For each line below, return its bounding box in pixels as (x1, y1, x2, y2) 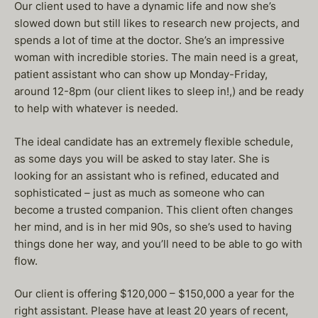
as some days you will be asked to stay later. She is (14, 151, 270, 165)
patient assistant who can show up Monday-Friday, (14, 67, 268, 81)
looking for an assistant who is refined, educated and (14, 168, 279, 182)
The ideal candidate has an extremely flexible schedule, (14, 134, 293, 148)
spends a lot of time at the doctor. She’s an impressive (14, 33, 285, 47)
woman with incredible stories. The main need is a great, (14, 50, 298, 64)
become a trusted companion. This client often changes (14, 202, 293, 216)
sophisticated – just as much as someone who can (14, 185, 265, 199)
